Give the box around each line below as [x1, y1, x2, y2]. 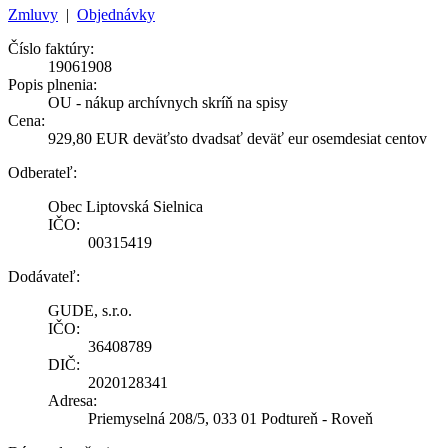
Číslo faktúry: [8, 39, 94, 57]
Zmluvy [8, 5, 58, 23]
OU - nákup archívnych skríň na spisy [48, 93, 288, 111]
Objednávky [77, 5, 155, 23]
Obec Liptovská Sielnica [48, 197, 203, 215]
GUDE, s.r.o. [48, 301, 132, 319]
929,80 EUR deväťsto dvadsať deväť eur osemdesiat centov [48, 129, 427, 147]
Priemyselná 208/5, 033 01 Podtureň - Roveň [88, 409, 373, 427]
